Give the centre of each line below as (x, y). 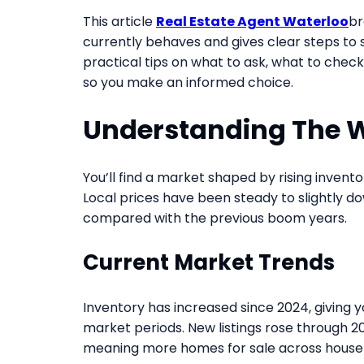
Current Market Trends (209, 262)
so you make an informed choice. (188, 83)
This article (119, 22)
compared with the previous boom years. (215, 218)
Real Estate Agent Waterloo (252, 22)
